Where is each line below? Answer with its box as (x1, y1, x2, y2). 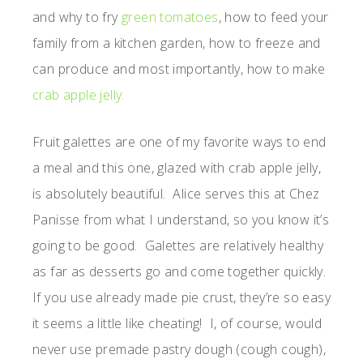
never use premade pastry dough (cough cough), (32, 340, 326, 359)
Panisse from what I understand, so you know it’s (32, 211, 330, 229)
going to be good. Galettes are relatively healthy (32, 237, 323, 255)
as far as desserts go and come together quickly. (32, 263, 330, 281)
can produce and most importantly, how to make (32, 60, 325, 79)
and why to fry (32, 8, 122, 27)
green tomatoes (122, 8, 219, 27)
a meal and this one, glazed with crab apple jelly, (32, 159, 321, 177)
